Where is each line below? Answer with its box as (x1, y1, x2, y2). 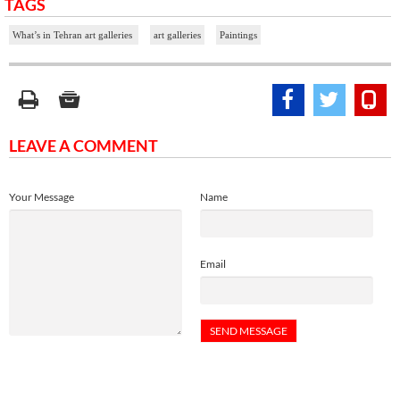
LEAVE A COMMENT (9, 136, 158, 155)
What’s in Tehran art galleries (12, 29, 135, 40)
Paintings (220, 29, 257, 40)
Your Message (9, 190, 74, 204)
